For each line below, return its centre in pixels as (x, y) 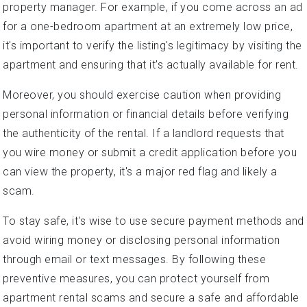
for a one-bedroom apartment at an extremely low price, (148, 26)
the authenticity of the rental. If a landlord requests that (144, 133)
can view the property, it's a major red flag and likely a (140, 171)
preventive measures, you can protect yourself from (136, 278)
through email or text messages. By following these (134, 259)
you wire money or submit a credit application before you (150, 152)
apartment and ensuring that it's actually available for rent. (151, 64)
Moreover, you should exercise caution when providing (142, 95)
